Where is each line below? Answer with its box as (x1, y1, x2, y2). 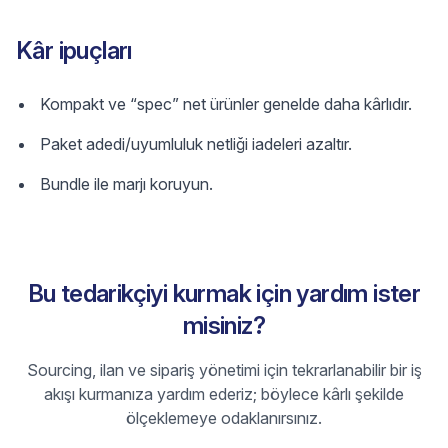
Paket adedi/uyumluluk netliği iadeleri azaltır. (40, 134, 352, 154)
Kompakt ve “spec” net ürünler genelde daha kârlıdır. (40, 94, 412, 114)
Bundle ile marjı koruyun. (40, 174, 213, 194)
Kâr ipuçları (16, 36, 132, 65)
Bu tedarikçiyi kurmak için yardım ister (27, 279, 421, 308)
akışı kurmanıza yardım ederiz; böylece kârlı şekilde (44, 384, 404, 404)
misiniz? (182, 311, 266, 340)
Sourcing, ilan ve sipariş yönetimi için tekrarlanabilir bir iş (26, 360, 422, 380)
